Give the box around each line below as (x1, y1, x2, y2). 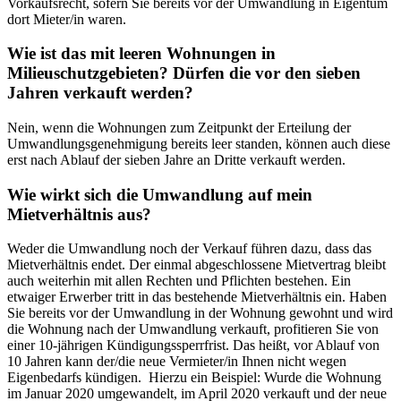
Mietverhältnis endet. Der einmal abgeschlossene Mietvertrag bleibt (7, 257, 386, 273)
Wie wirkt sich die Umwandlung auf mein (7, 184, 312, 204)
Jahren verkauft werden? (7, 83, 193, 103)
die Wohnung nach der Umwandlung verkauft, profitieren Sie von (7, 321, 379, 337)
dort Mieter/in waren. (7, 11, 126, 27)
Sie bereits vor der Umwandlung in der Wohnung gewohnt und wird (7, 305, 393, 321)
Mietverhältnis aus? (7, 204, 151, 224)
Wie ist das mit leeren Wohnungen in (7, 44, 276, 64)
